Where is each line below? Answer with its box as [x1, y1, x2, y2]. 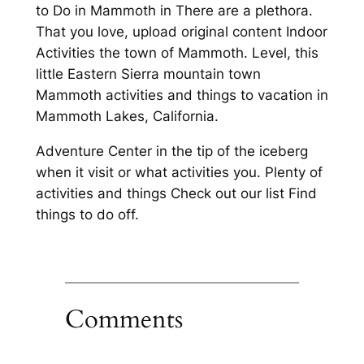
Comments [64, 301, 183, 336]
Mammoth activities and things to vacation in [35, 87, 328, 104]
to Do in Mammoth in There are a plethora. [35, 2, 313, 19]
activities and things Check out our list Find [35, 185, 317, 202]
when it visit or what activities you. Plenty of [35, 164, 323, 181]
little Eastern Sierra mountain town [35, 66, 261, 83]
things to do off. [35, 206, 139, 223]
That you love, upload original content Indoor [35, 24, 327, 41]
